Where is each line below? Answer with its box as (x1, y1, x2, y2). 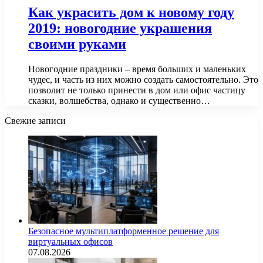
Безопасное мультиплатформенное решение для (28, 225, 219, 236)
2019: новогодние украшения (28, 20, 212, 36)
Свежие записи (5, 115, 66, 126)
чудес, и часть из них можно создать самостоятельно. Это (28, 74, 258, 85)
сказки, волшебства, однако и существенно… (28, 95, 210, 106)
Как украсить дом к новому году (28, 4, 234, 20)
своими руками (28, 36, 126, 52)
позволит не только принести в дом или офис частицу (28, 85, 245, 95)
